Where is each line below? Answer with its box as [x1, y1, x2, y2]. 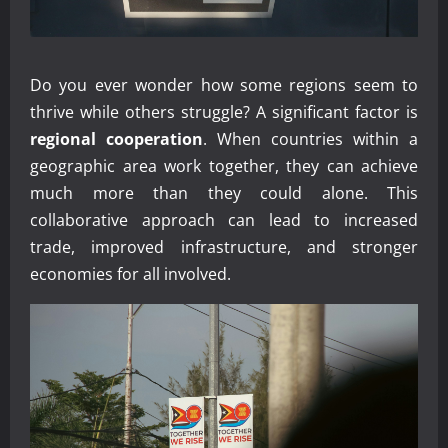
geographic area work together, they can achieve [30, 155, 418, 178]
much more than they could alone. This [30, 182, 418, 205]
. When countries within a [203, 128, 418, 151]
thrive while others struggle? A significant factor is [30, 101, 418, 124]
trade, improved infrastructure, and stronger [30, 236, 418, 259]
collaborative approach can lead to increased [30, 209, 418, 232]
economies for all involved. [30, 263, 231, 286]
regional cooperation [30, 128, 203, 151]
